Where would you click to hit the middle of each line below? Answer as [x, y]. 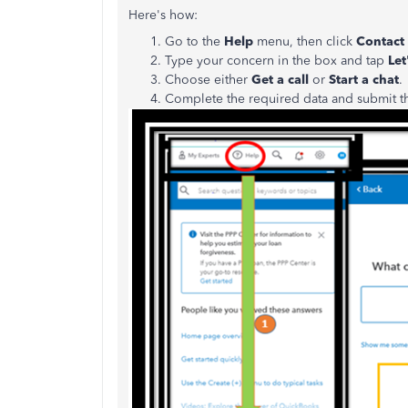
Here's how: [163, 15]
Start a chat [364, 80]
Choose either [208, 80]
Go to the [194, 42]
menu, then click [306, 42]
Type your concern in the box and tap [275, 61]
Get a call [280, 80]
